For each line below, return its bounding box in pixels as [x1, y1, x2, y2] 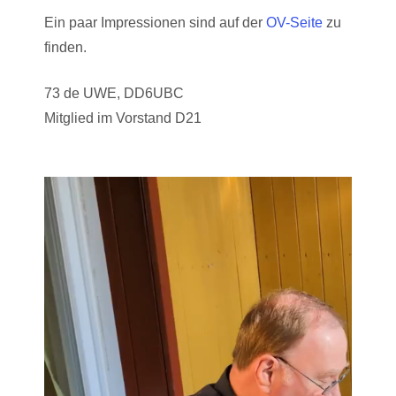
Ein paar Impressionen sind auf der [44, 15, 266, 30]
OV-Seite [266, 15, 323, 30]
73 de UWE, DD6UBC [44, 86, 184, 101]
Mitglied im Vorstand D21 [44, 110, 202, 126]
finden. [44, 40, 87, 55]
